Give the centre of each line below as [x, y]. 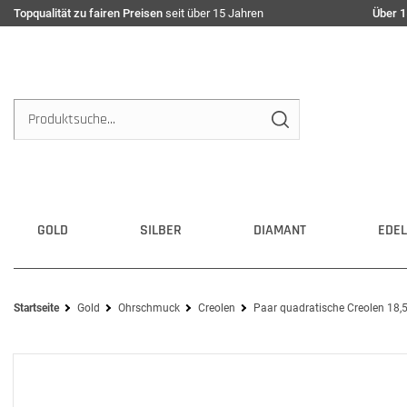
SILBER [161, 230]
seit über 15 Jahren [213, 13]
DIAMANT [280, 230]
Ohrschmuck [149, 308]
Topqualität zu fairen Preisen [88, 13]
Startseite [36, 308]
